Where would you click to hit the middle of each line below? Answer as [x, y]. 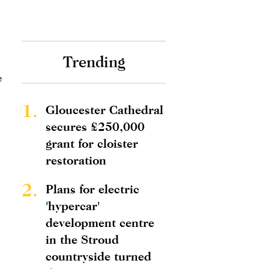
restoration [76, 160]
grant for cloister [92, 143]
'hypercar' [73, 206]
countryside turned [98, 256]
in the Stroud [82, 239]
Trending [94, 62]
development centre [100, 222]
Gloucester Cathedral [104, 110]
